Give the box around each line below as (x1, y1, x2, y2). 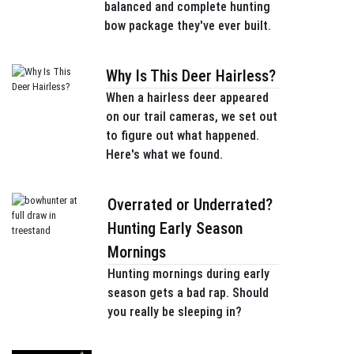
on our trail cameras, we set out (105, 109, 277, 124)
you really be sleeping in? (107, 304, 243, 319)
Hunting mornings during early (107, 266, 270, 281)
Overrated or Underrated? (107, 195, 273, 214)
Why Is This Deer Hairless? (105, 66, 276, 85)
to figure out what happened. (105, 128, 259, 143)
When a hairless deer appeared (105, 90, 269, 105)
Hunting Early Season (107, 219, 243, 238)
